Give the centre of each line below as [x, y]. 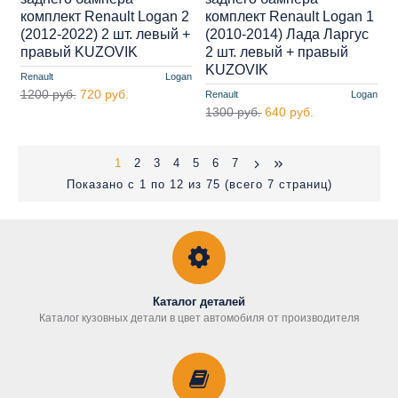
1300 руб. [234, 111]
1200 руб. [48, 94]
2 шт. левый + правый [277, 52]
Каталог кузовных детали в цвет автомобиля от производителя [199, 318]
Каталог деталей [199, 302]
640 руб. [290, 111]
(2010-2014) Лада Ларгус [287, 34]
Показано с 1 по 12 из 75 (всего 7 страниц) [199, 185]
